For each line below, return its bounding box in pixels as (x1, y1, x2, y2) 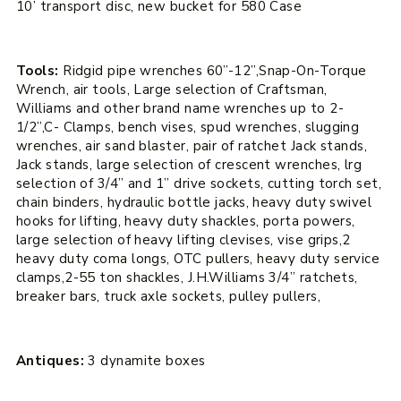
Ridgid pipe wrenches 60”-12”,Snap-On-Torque (63, 61, 367, 80)
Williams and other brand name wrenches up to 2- (15, 98, 345, 117)
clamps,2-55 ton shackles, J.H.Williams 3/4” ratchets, (15, 268, 358, 286)
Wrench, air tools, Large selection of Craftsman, (15, 80, 328, 98)
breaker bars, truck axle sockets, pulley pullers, (15, 286, 320, 305)
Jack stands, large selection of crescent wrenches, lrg (15, 155, 363, 174)
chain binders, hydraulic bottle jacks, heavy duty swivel (15, 192, 372, 211)
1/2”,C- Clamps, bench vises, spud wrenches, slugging (15, 117, 360, 136)
